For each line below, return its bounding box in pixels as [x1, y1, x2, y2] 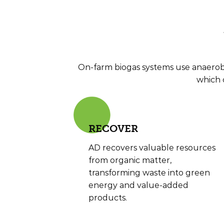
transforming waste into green [88, 167, 210, 177]
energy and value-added [88, 180, 188, 190]
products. [88, 192, 127, 202]
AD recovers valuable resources [88, 142, 215, 152]
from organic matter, [88, 155, 171, 165]
